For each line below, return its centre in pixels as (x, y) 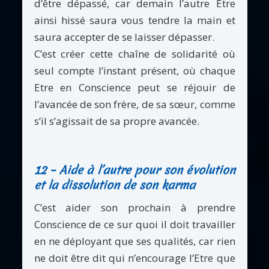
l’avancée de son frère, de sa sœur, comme (134, 104)
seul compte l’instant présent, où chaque (134, 70)
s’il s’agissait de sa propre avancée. (116, 121)
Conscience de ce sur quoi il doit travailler (134, 224)
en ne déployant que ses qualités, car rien (134, 241)
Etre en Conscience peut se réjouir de (134, 87)
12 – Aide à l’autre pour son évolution (134, 170)
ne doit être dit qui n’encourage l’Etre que (134, 258)
